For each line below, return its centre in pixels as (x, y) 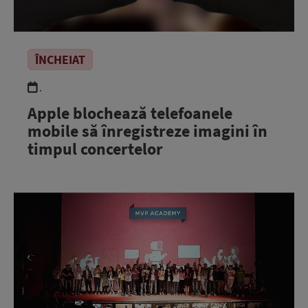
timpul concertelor (95, 149)
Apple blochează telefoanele (130, 113)
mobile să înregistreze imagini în (147, 131)
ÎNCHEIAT (60, 59)
